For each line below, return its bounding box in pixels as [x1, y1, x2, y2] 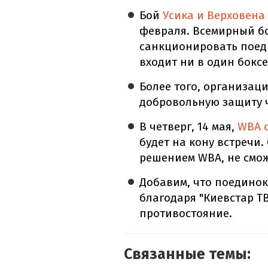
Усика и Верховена [163, 8, 266, 23]
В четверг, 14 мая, [139, 120, 238, 134]
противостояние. [139, 206, 233, 221]
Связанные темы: [124, 245, 251, 264]
